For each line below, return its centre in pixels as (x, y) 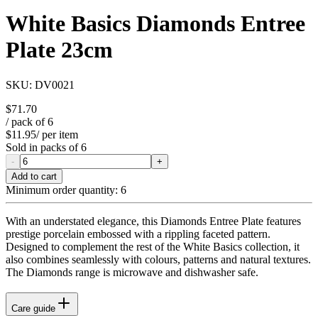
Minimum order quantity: (62, 190)
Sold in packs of (43, 147)
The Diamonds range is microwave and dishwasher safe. (132, 272)
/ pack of (27, 121)
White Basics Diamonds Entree (155, 24)
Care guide (33, 308)
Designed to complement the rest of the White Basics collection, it (153, 246)
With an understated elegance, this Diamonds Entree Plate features (153, 221)
